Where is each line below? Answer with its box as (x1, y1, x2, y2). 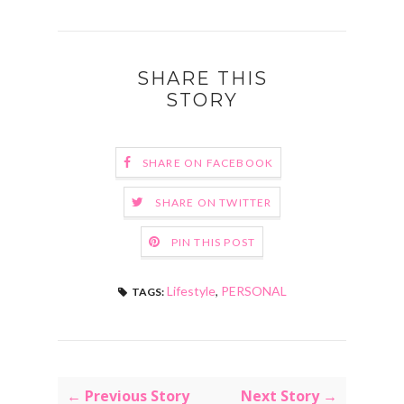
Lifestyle (166, 283, 216, 298)
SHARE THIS (136, 68, 268, 89)
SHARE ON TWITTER (155, 196, 272, 210)
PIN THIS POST (170, 235, 256, 250)
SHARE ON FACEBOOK (142, 156, 274, 170)
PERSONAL (220, 283, 287, 298)
